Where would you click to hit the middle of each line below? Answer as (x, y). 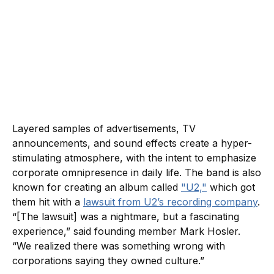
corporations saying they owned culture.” (108, 260)
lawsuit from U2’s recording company (170, 202)
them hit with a (48, 202)
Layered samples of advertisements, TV (104, 128)
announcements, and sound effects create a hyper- (132, 143)
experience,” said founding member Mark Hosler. (126, 231)
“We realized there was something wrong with (119, 246)
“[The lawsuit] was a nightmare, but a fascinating (126, 216)
